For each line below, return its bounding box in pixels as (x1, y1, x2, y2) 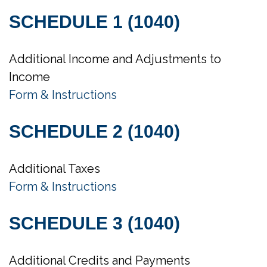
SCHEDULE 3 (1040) (9, 213, 180, 233)
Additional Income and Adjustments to (9, 52, 221, 66)
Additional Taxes (9, 162, 100, 176)
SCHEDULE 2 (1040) (9, 122, 180, 141)
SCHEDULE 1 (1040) (9, 12, 180, 32)
